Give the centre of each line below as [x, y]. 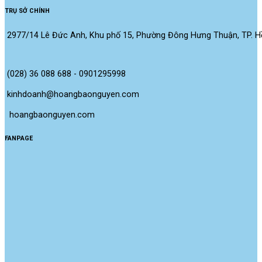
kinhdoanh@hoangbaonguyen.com [73, 94]
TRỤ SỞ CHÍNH [27, 11]
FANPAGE [19, 138]
